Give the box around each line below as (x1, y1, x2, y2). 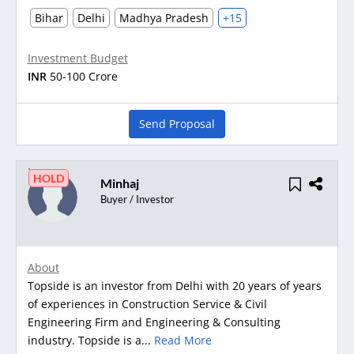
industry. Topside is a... (27, 332, 154, 348)
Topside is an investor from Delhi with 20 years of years (27, 277, 322, 293)
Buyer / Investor (100, 192, 174, 205)
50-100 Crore (49, 68, 118, 84)
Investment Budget (27, 50, 128, 66)
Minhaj (100, 175, 139, 190)
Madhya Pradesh (119, 9, 209, 25)
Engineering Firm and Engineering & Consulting (27, 314, 281, 330)
